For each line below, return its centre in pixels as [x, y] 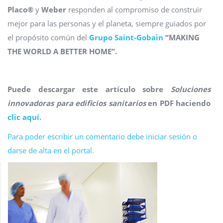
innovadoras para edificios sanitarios [77, 103]
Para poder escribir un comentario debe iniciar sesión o [102, 137]
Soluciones [191, 89]
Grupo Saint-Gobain [127, 38]
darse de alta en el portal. [51, 151]
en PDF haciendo [178, 103]
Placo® [21, 10]
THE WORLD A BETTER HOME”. [62, 52]
